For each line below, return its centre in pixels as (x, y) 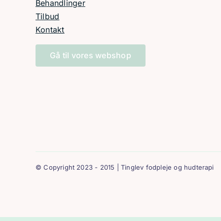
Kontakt (50, 30)
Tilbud (47, 16)
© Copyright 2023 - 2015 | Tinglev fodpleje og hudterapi (125, 167)
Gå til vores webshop (90, 55)
